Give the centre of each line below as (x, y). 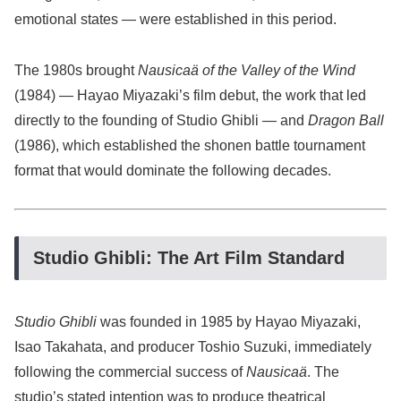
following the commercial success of (130, 371)
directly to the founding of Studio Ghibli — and (161, 120)
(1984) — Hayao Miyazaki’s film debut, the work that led (190, 95)
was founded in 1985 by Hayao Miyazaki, (229, 321)
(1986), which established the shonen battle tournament (190, 145)
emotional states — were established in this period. (175, 19)
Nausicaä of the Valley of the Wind (247, 70)
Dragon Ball (346, 120)
